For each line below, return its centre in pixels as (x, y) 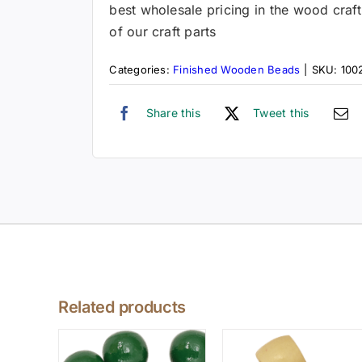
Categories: (141, 69)
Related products (122, 307)
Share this (173, 113)
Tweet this (281, 113)
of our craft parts (163, 32)
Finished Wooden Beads (237, 69)
